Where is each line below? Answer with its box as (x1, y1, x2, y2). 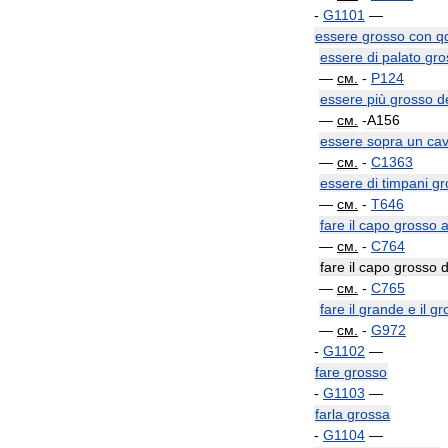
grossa (347, 406, 390, 422)
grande (359, 301, 404, 317)
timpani (382, 175, 428, 191)
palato (382, 49, 421, 65)
